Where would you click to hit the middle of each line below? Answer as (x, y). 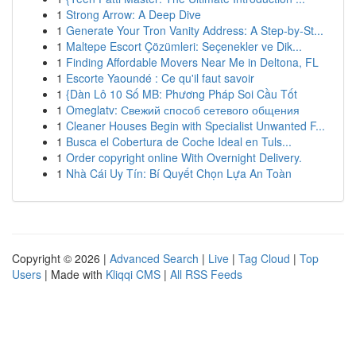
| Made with (74, 274)
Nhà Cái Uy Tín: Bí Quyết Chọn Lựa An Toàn (179, 173)
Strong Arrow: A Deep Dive (133, 14)
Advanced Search (154, 258)
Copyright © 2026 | (61, 258)
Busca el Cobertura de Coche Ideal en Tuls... (179, 141)
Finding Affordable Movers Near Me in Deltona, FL (192, 62)
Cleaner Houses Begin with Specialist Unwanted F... (195, 126)
